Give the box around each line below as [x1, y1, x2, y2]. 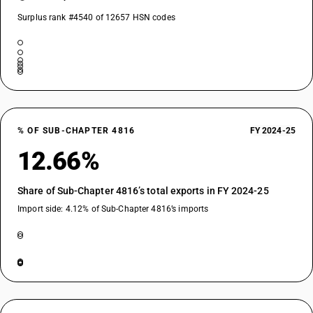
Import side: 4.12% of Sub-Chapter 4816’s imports [17, 204, 209, 214]
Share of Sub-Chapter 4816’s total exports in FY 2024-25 [17, 185, 269, 196]
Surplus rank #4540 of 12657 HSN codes [17, 13, 175, 22]
